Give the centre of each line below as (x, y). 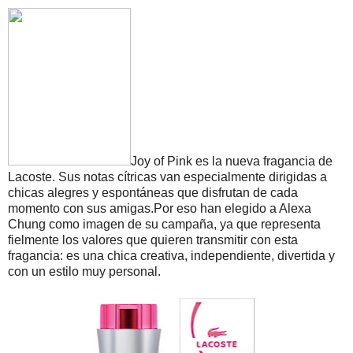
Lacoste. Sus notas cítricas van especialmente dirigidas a (167, 176)
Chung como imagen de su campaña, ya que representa (164, 224)
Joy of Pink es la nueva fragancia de (232, 161)
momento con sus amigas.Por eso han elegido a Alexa (160, 208)
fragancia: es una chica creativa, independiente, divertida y (171, 255)
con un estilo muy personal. (84, 271)
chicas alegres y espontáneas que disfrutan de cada (153, 192)
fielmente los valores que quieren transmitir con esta (153, 240)
